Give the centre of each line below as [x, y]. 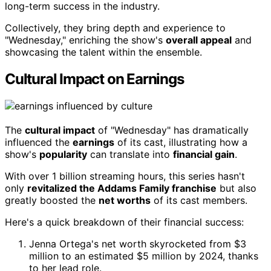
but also [237, 188]
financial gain [204, 154]
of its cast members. [199, 200]
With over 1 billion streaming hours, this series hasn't [125, 176]
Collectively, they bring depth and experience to [115, 28]
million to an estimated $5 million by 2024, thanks [144, 256]
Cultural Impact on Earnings [94, 79]
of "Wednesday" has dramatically [172, 130]
